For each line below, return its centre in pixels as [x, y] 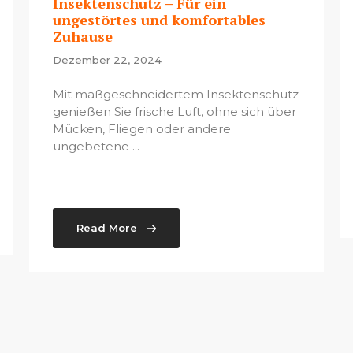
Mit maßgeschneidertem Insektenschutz [176, 95]
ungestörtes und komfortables [160, 20]
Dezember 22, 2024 [108, 60]
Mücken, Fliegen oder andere [142, 129]
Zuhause [83, 36]
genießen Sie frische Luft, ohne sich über [175, 112]
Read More [107, 228]
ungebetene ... [97, 147]
